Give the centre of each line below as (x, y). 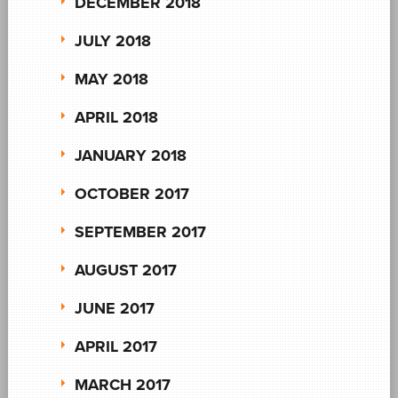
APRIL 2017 (115, 346)
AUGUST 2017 (125, 270)
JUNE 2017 (114, 308)
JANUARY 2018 (130, 155)
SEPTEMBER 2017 (140, 231)
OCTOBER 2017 (131, 193)
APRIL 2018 (116, 117)
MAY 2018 (111, 79)
